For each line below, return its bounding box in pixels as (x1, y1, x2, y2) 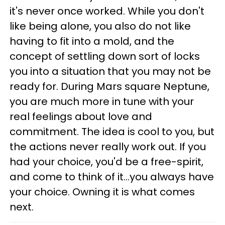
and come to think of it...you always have (10, 169, 214, 184)
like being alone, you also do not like (10, 19, 191, 33)
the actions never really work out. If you (10, 139, 206, 154)
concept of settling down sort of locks (10, 49, 200, 63)
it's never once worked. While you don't (10, 4, 204, 18)
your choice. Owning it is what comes (10, 184, 195, 199)
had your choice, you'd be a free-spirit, (10, 154, 203, 169)
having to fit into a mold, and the (10, 34, 174, 48)
